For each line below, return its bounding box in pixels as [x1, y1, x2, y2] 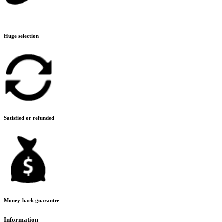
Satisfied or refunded [4, 114, 54, 121]
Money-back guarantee [4, 197, 59, 203]
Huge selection [4, 32, 39, 39]
